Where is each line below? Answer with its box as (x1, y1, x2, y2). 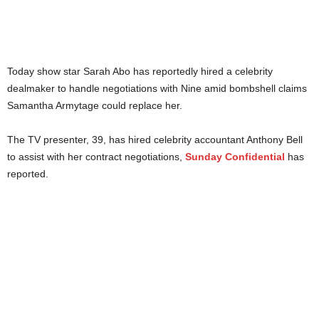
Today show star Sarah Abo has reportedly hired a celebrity (7, 65, 273, 77)
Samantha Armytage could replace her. (7, 99, 182, 111)
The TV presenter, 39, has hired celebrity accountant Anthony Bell (7, 133, 303, 145)
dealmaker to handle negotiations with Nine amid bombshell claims (7, 82, 307, 94)
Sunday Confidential (185, 150, 285, 162)
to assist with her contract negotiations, (7, 150, 185, 162)
